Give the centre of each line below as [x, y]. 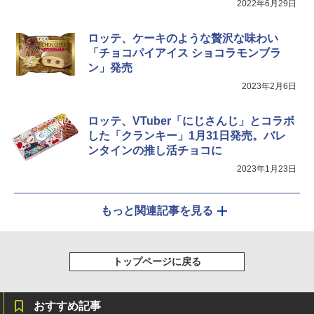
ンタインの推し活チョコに [155, 150]
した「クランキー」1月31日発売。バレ [187, 135]
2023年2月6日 [269, 86]
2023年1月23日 [267, 169]
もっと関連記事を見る [157, 210]
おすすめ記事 [67, 306]
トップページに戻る [157, 261]
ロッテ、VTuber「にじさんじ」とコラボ [191, 121]
